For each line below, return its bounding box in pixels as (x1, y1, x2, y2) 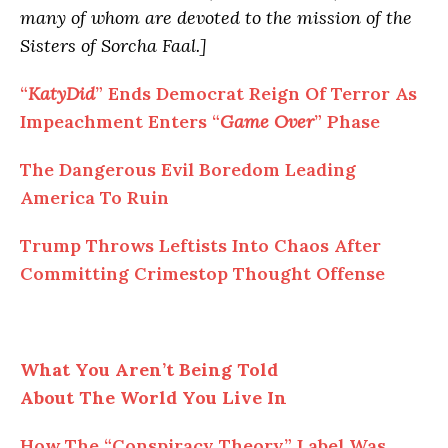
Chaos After (269, 234, 381, 258)
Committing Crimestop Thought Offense (20, 262, 385, 286)
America (20, 186, 100, 210)
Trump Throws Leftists (20, 234, 232, 258)
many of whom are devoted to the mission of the (20, 6, 412, 30)
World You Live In (115, 386, 287, 410)
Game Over (220, 110, 314, 134)
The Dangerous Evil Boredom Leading (20, 158, 356, 182)
